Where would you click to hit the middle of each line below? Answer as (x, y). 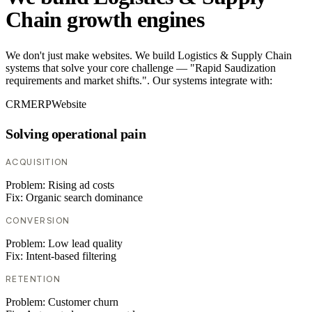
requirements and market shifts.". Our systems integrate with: (139, 81)
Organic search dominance (84, 198)
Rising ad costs (81, 185)
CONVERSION (38, 221)
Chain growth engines (105, 19)
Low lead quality (85, 244)
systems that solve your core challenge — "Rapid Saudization (141, 68)
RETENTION (33, 279)
